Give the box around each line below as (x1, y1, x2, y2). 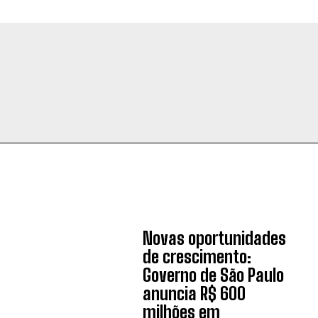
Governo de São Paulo (142, 265, 284, 285)
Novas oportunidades (142, 228, 286, 248)
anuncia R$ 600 (142, 283, 246, 304)
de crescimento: (142, 246, 251, 267)
